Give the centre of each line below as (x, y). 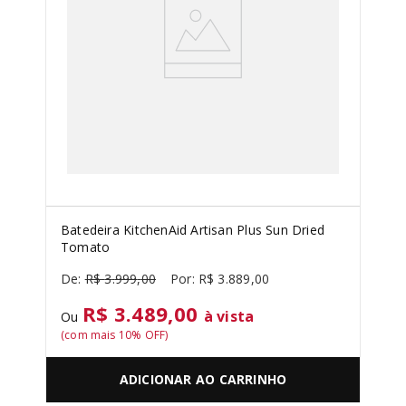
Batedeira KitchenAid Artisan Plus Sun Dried (193, 230)
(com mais (90, 335)
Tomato (86, 247)
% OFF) (150, 335)
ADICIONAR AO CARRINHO (203, 380)
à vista (229, 316)
